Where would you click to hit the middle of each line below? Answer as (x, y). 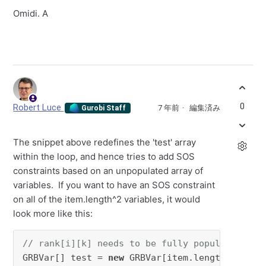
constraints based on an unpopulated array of (108, 171)
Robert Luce (39, 108)
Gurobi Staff (103, 108)
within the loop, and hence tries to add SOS (104, 157)
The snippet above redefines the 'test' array (105, 142)
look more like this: (53, 214)
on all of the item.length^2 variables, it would (107, 199)
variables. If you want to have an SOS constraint (114, 185)
